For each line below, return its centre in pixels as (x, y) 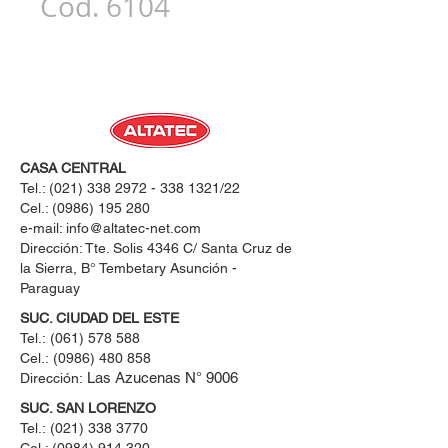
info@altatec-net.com (133, 228)
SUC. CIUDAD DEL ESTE (99, 318)
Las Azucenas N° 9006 (162, 377)
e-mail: (43, 228)
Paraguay (50, 288)
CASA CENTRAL (73, 168)
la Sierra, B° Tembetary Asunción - (128, 268)
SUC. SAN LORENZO (88, 408)
